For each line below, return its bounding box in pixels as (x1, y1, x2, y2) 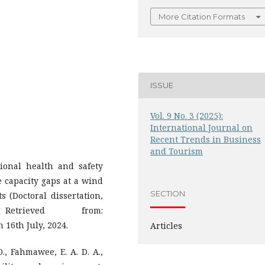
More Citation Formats (159, 11, 245, 21)
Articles (150, 219, 182, 231)
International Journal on (150, 121, 253, 133)
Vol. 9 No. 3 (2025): (150, 109, 223, 121)
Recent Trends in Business (150, 133, 261, 145)
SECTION (150, 189, 185, 199)
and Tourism (150, 145, 203, 157)
